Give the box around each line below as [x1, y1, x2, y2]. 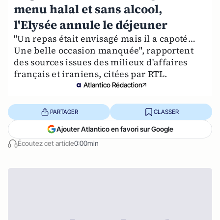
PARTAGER [50, 108, 78, 115]
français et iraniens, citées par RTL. [14, 68, 167, 80]
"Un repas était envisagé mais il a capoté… [14, 32, 196, 45]
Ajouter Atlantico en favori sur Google [56, 125, 173, 133]
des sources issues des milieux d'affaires [14, 56, 188, 68]
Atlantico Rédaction [83, 81, 142, 89]
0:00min [74, 139, 99, 147]
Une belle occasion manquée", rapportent [14, 44, 194, 56]
